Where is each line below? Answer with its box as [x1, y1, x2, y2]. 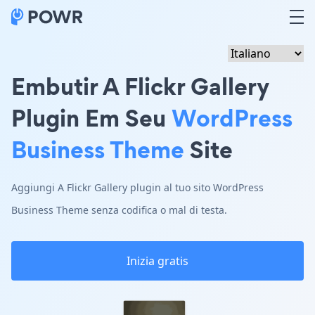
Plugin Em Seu [11, 101, 172, 134]
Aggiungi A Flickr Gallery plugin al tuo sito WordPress [11, 181, 264, 194]
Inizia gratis [127, 253, 188, 269]
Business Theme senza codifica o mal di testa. [11, 203, 227, 217]
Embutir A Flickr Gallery [11, 70, 269, 103]
